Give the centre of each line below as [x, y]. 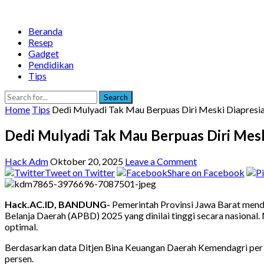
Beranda [45, 31]
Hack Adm [27, 161]
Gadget [44, 53]
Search [116, 97]
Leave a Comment [161, 161]
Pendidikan [51, 65]
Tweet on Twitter [80, 172]
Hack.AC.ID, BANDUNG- [57, 204]
